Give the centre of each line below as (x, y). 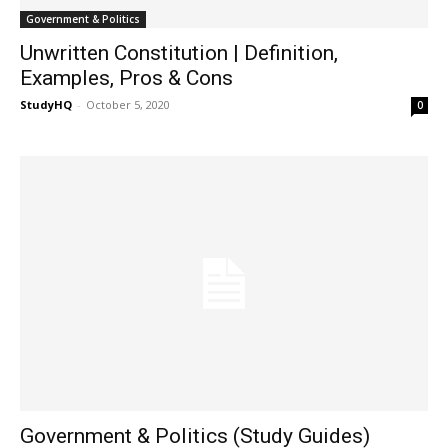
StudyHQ (46, 104)
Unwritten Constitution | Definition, (179, 52)
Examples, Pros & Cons (126, 77)
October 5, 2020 (128, 104)
